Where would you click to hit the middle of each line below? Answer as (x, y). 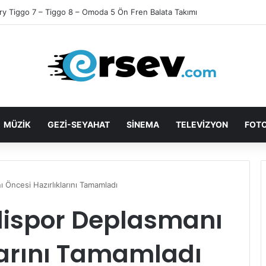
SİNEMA (142, 124)
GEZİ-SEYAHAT (78, 124)
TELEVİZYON (202, 124)
